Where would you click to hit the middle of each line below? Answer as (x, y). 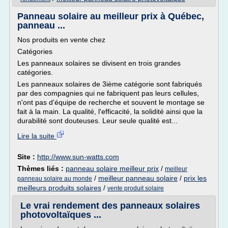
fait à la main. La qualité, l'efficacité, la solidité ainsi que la (110, 111)
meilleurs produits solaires (59, 188)
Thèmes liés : (41, 168)
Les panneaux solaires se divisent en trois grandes (99, 63)
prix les (195, 178)
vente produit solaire (136, 188)
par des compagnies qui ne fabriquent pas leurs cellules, (108, 93)
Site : (27, 157)
